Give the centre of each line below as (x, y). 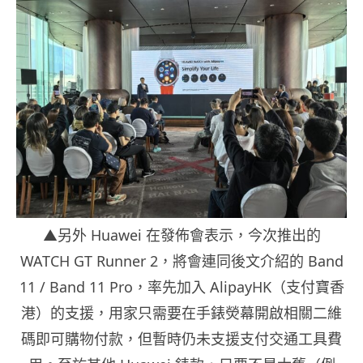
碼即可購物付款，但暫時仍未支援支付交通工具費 (181, 338)
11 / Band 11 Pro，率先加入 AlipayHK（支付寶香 (181, 286)
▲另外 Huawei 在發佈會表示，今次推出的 (181, 235)
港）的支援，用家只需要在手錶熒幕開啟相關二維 (181, 312)
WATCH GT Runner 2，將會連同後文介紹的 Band (181, 261)
